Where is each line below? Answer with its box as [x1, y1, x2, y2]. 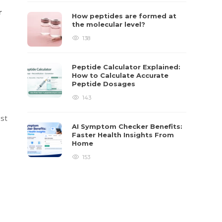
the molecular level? [72, 20, 148, 28]
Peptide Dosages [72, 80, 138, 88]
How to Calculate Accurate [72, 71, 169, 79]
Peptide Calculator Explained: [72, 63, 181, 71]
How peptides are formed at [72, 12, 177, 20]
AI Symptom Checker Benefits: [72, 122, 183, 130]
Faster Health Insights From [72, 131, 174, 139]
